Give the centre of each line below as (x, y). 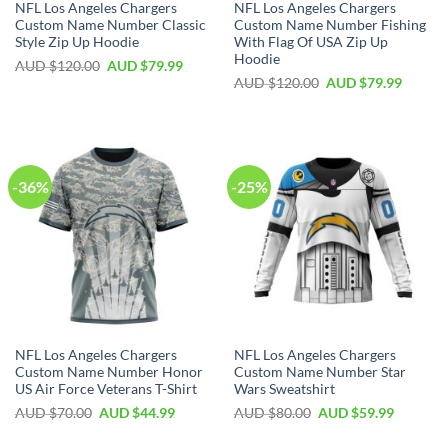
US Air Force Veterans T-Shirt (105, 388)
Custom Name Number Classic (110, 24)
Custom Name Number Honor (108, 371)
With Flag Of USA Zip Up (310, 41)
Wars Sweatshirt (284, 388)
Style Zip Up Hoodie (76, 41)
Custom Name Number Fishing (329, 24)
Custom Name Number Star (319, 371)
